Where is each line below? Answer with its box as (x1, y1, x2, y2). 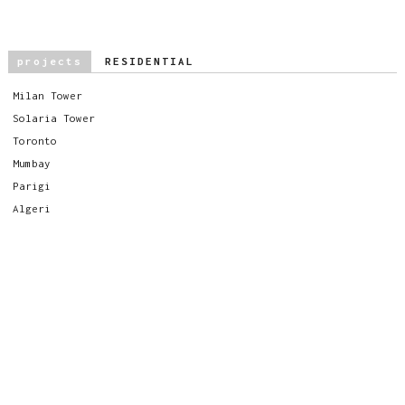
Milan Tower (12, 89, 82, 102)
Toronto (12, 135, 57, 147)
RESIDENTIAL (104, 55, 194, 68)
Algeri (12, 202, 51, 215)
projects (16, 55, 82, 68)
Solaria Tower (12, 112, 95, 125)
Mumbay (12, 157, 51, 170)
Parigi (12, 180, 51, 193)
